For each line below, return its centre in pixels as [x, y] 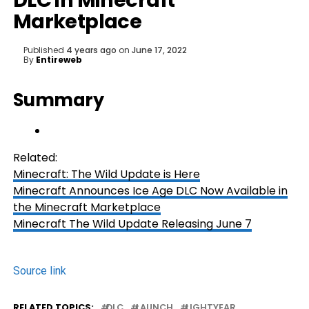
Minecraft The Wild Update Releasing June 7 [132, 224]
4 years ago [91, 50]
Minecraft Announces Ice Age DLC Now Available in [150, 191]
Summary [58, 100]
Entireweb [59, 60]
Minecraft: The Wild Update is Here [106, 174]
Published [43, 50]
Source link [39, 271]
